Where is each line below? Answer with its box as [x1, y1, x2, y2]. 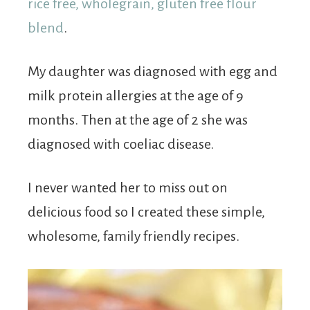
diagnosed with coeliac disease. [28, 136, 214, 152]
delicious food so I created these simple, [28, 204, 265, 219]
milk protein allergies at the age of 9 [28, 88, 244, 103]
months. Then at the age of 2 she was [28, 112, 248, 127]
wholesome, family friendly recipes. [28, 228, 239, 244]
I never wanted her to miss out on [28, 180, 228, 195]
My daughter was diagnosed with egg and [28, 64, 277, 79]
